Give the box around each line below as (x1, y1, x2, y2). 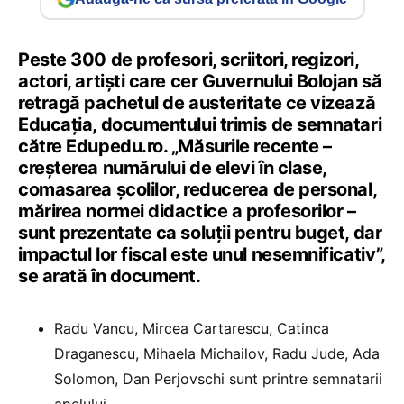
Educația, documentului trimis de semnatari (18, 114, 382, 135)
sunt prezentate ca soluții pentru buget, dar (18, 222, 382, 243)
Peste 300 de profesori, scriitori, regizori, (18, 49, 359, 70)
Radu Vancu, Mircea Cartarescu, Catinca (54, 319, 329, 337)
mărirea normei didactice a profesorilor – (18, 200, 356, 222)
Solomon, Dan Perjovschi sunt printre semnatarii (54, 370, 382, 388)
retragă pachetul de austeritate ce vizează (18, 92, 376, 114)
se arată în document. (18, 265, 201, 287)
